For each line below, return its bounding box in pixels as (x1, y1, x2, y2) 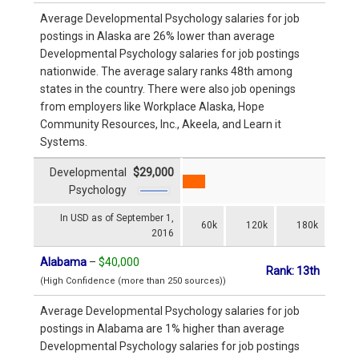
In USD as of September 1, (60, 212, 174, 224)
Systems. (40, 135, 87, 148)
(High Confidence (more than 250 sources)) (40, 275, 226, 286)
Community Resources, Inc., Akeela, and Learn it (40, 117, 281, 131)
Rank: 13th (265, 264, 320, 277)
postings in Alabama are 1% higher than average (40, 321, 284, 335)
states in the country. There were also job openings (40, 82, 296, 95)
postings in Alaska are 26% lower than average (40, 29, 275, 42)
